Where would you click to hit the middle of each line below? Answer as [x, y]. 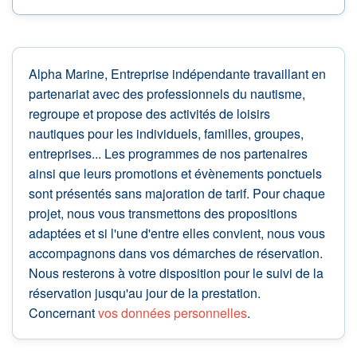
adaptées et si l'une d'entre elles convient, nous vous [177, 233]
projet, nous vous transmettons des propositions [163, 214]
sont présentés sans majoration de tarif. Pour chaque [177, 194]
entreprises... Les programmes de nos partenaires [168, 154]
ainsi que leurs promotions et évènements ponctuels [175, 174]
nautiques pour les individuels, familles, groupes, [166, 134]
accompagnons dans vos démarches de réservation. [176, 253]
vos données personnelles [173, 313]
